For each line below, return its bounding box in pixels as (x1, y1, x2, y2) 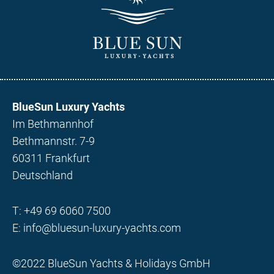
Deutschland (12, 168, 73, 182)
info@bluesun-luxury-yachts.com (23, 221, 181, 234)
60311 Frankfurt (12, 151, 90, 165)
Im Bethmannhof (12, 117, 94, 130)
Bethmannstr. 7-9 (12, 134, 95, 147)
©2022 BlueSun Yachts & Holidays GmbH (12, 256, 210, 270)
